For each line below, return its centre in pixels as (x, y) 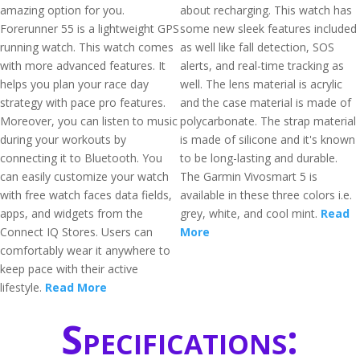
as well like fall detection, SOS (257, 47)
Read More (76, 287)
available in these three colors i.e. (266, 195)
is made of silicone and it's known (268, 139)
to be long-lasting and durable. (259, 158)
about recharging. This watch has (266, 10)
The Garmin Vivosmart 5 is (249, 176)
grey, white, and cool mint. (250, 213)
